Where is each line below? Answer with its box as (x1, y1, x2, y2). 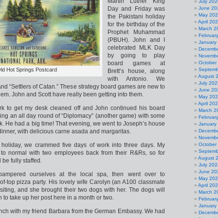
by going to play (108, 52, 165, 59)
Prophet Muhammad (108, 29, 165, 36)
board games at (108, 60, 165, 67)
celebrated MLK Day (108, 44, 165, 51)
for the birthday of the (108, 21, 165, 28)
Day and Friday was (108, 5, 165, 12)
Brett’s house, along (108, 68, 165, 74)
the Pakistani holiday (108, 13, 165, 20)
